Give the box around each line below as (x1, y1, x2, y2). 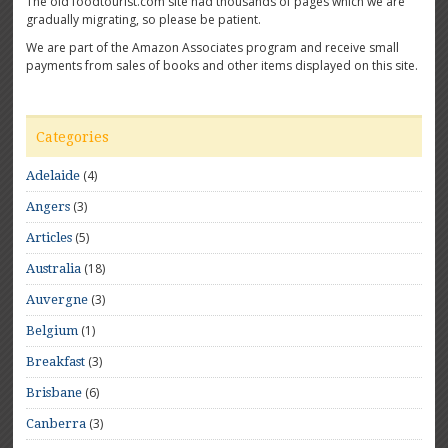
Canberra (26, 416, 87, 432)
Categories (36, 129, 110, 146)
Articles (26, 230, 73, 246)
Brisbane (26, 385, 83, 401)
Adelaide (26, 168, 81, 184)
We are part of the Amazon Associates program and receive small (26, 39, 400, 57)
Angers (26, 199, 71, 215)
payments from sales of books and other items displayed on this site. (26, 57, 419, 75)
